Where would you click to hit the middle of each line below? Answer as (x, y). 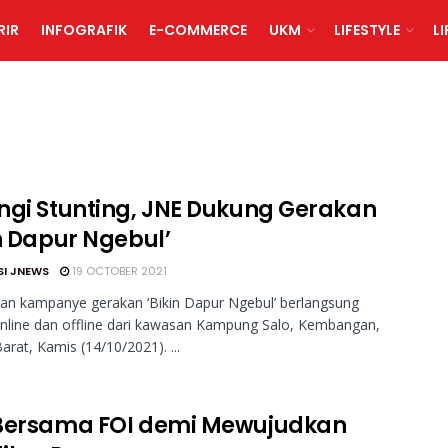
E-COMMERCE (197, 30)
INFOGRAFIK (83, 30)
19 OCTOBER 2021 (118, 271)
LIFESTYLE (366, 30)
